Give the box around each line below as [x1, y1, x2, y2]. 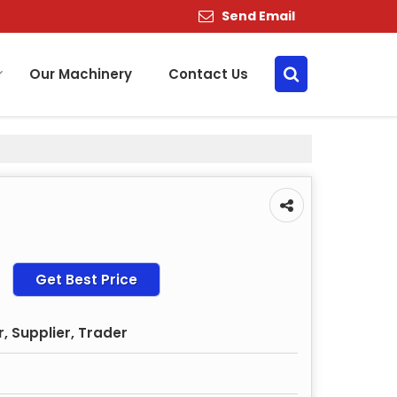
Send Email [222, 6, 295, 25]
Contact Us [168, 64, 248, 83]
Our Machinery [29, 64, 132, 83]
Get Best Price [35, 269, 137, 289]
